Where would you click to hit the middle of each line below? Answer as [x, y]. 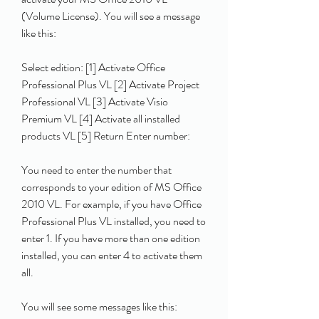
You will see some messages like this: [99, 307]
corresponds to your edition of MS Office [111, 187]
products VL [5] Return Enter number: [107, 136]
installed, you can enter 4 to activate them [112, 255]
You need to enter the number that [96, 170]
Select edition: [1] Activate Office [93, 67]
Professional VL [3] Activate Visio [95, 101]
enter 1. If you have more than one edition [111, 238]
